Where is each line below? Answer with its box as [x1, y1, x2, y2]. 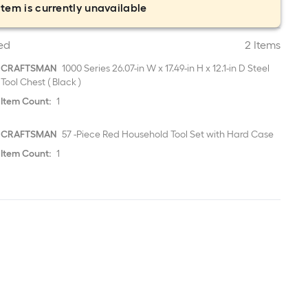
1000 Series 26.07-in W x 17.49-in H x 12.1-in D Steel [60, 63, 270, 74]
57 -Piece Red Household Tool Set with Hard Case [60, 129, 274, 140]
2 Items [244, 38, 280, 52]
